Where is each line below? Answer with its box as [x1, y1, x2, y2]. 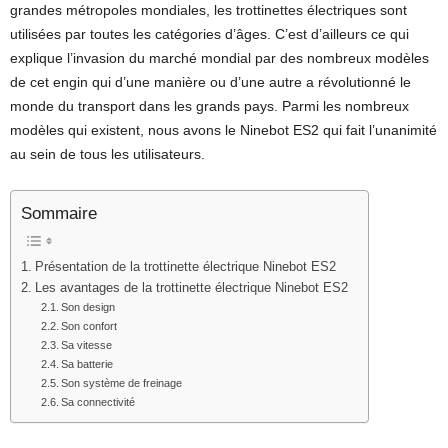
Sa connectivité [61, 396, 136, 409]
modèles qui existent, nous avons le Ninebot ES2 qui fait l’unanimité [10, 122, 437, 138]
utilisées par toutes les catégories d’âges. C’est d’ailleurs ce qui [10, 26, 409, 42]
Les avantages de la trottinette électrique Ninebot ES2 [34, 281, 348, 296]
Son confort [61, 320, 118, 333]
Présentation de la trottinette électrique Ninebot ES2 [34, 260, 336, 275]
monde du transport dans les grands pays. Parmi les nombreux [10, 98, 409, 114]
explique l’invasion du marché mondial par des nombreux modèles [10, 50, 429, 66]
